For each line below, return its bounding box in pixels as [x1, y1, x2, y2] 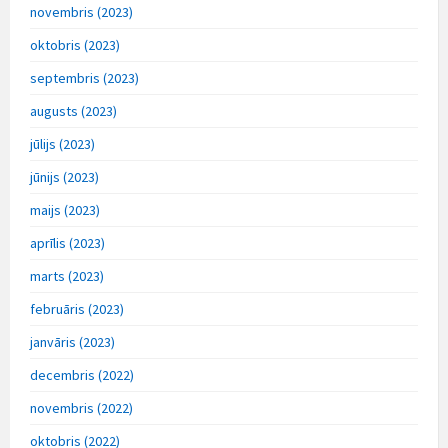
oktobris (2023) [30, 35, 120, 54]
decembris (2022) [30, 365, 134, 384]
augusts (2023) [30, 101, 117, 120]
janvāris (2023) [30, 332, 115, 351]
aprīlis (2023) [30, 233, 105, 252]
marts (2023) [30, 266, 104, 285]
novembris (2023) [30, 2, 133, 21]
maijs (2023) [30, 200, 100, 219]
